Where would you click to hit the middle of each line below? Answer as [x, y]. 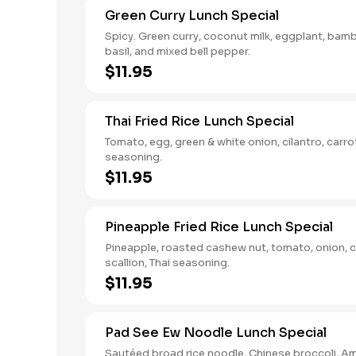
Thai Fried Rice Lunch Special [199, 121]
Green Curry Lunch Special [192, 15]
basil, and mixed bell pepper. [178, 51]
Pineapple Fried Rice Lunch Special [219, 227]
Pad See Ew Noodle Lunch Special [216, 333]
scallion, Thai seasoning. [167, 263]
